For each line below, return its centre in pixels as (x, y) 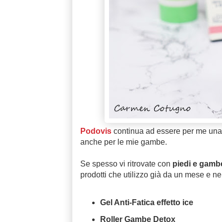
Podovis (96, 131)
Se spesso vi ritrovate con (125, 164)
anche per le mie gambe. (123, 142)
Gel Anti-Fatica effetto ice (146, 203)
